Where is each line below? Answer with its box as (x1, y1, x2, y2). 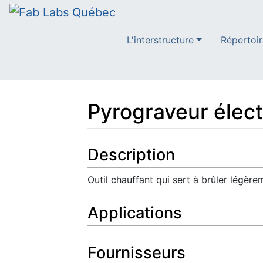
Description (87, 145, 175, 165)
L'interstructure (127, 34, 194, 46)
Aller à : (87, 138, 119, 150)
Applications (87, 203, 182, 223)
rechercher (171, 138, 218, 150)
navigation (119, 138, 166, 150)
